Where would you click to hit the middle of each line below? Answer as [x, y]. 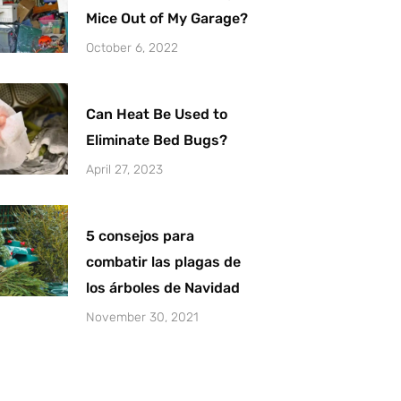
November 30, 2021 [142, 317]
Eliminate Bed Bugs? [156, 140]
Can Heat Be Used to [156, 114]
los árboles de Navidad [162, 287]
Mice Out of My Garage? [166, 18]
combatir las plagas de [163, 261]
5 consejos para [140, 235]
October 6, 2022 [132, 47]
